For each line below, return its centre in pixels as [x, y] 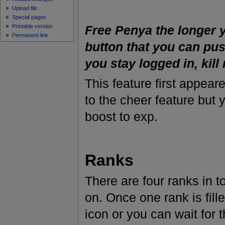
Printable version [33, 26]
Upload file [25, 8]
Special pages [29, 17]
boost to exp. [121, 116]
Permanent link [30, 35]
